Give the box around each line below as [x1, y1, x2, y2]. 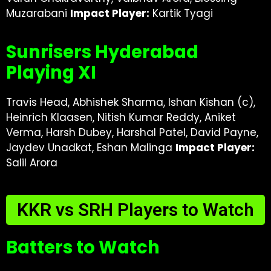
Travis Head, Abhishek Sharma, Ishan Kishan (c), [6, 95, 255, 109]
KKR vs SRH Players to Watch [17, 199, 254, 220]
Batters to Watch [6, 235, 160, 260]
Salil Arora [6, 155, 57, 170]
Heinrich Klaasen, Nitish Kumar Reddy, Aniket [6, 110, 236, 125]
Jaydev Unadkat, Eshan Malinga [6, 140, 175, 155]
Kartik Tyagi [149, 6, 213, 21]
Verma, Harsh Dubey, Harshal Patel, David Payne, [6, 125, 258, 140]
